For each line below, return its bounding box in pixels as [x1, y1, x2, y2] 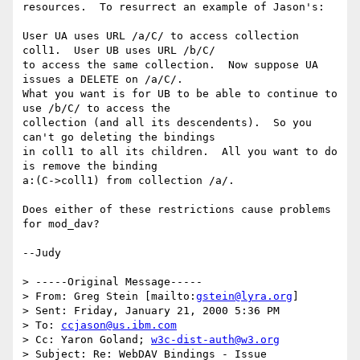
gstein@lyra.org [196, 290, 292, 303]
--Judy [22, 247, 61, 260]
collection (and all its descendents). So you [22, 117, 312, 129]
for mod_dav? [22, 218, 100, 231]
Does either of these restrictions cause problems [22, 203, 331, 216]
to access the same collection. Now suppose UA [22, 59, 318, 72]
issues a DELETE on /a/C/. [22, 73, 183, 86]
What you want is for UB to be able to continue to [22, 88, 337, 100]
